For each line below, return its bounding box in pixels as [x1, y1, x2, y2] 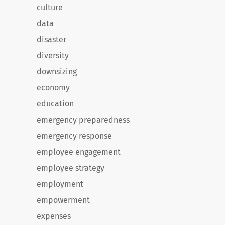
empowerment [37, 195, 90, 205]
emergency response [37, 131, 112, 141]
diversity [37, 51, 69, 60]
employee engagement [37, 147, 121, 157]
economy [37, 83, 70, 92]
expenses [37, 211, 71, 221]
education [37, 99, 74, 108]
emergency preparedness [37, 115, 130, 125]
